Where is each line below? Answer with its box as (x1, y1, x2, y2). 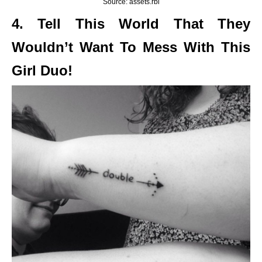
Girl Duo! (12, 62, 73, 78)
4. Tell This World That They (12, 15, 250, 32)
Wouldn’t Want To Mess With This (12, 39, 250, 55)
